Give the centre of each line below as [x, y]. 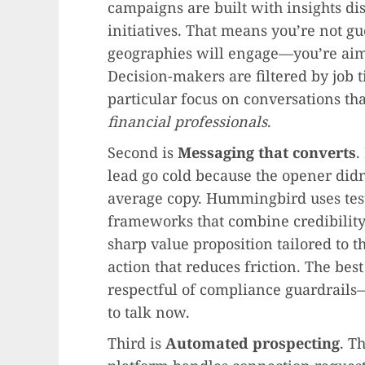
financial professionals [187, 121]
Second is [143, 152]
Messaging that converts [267, 152]
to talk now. [149, 312]
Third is [136, 343]
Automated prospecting [253, 343]
